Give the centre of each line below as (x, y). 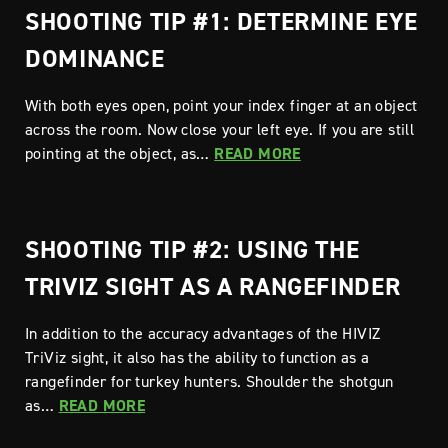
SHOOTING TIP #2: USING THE (192, 249)
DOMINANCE (95, 58)
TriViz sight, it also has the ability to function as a (197, 357)
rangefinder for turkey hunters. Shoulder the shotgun (209, 381)
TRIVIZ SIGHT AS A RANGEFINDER (213, 286)
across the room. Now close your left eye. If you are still (220, 129)
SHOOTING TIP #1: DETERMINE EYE (221, 21)
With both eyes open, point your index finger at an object (221, 105)
